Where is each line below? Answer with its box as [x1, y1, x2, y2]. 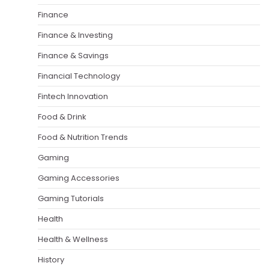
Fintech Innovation [38, 90, 108, 102]
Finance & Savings [38, 49, 109, 61]
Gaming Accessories [38, 172, 119, 184]
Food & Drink [38, 110, 86, 122]
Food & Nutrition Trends [38, 131, 128, 143]
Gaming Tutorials [38, 192, 104, 204]
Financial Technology [38, 70, 120, 82]
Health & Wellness [38, 233, 108, 245]
